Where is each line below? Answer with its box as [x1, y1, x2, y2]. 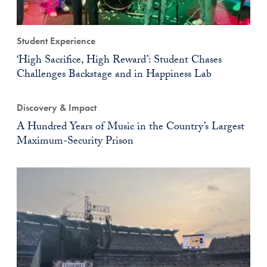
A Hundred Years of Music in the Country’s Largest [17, 118, 244, 137]
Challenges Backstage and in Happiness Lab [17, 66, 212, 85]
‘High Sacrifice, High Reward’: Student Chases [17, 51, 222, 70]
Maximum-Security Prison [17, 132, 133, 151]
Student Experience [17, 34, 95, 47]
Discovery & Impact [17, 101, 97, 114]
